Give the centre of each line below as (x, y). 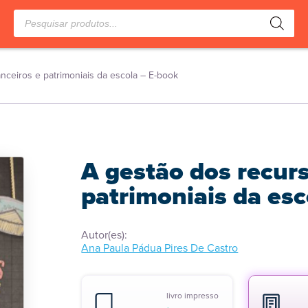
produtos (34, 27)
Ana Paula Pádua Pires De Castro (160, 248)
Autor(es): (104, 235)
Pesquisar (36, 15)
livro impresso (193, 296)
